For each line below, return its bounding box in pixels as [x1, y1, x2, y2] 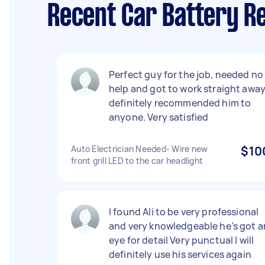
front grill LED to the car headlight [71, 155, 203, 166]
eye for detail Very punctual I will [109, 234, 254, 247]
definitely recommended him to [109, 96, 251, 109]
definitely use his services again [109, 248, 251, 261]
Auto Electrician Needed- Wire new [71, 143, 208, 154]
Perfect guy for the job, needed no [109, 68, 264, 81]
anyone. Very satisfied [109, 111, 209, 124]
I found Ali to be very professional [109, 205, 259, 218]
